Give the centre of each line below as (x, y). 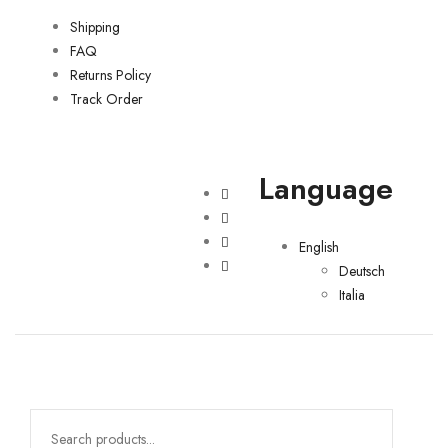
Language (326, 188)
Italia (352, 295)
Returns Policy (110, 75)
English (319, 247)
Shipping (95, 27)
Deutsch (362, 271)
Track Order (106, 99)
